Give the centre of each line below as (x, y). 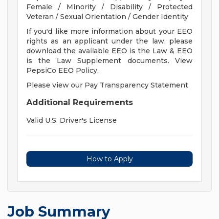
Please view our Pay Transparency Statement (107, 85)
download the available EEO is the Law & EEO (109, 51)
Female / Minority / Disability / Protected (109, 7)
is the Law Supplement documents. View (109, 61)
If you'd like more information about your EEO (109, 32)
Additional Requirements (80, 103)
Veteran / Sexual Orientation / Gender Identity (107, 17)
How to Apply (109, 159)
